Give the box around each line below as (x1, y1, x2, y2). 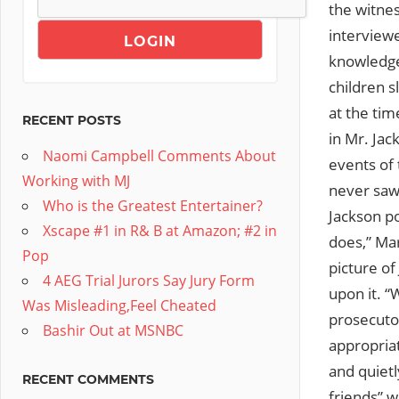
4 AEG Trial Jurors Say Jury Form (43, 271, 255, 290)
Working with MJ (22, 171, 130, 191)
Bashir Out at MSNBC (43, 321, 183, 340)
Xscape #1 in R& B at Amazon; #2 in (43, 221, 277, 240)
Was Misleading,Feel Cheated (22, 296, 216, 315)
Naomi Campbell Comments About (43, 146, 276, 166)
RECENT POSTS (22, 112, 121, 128)
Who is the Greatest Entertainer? (43, 196, 263, 216)
